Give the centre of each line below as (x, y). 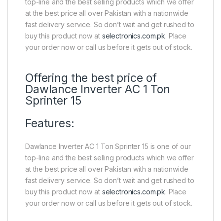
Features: (50, 123)
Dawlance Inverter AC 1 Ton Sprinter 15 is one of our (108, 146)
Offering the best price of (91, 78)
